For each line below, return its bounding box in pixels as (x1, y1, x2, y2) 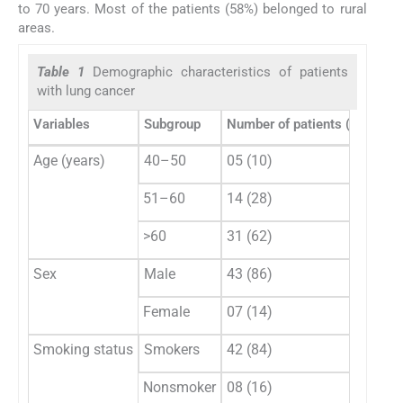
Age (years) (33, 151, 105, 169)
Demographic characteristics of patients (92, 63, 348, 80)
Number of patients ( (227, 115, 350, 132)
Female (143, 302, 190, 320)
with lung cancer (37, 82, 135, 99)
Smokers (144, 340, 200, 358)
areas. (18, 19, 55, 36)
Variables (33, 115, 90, 132)
